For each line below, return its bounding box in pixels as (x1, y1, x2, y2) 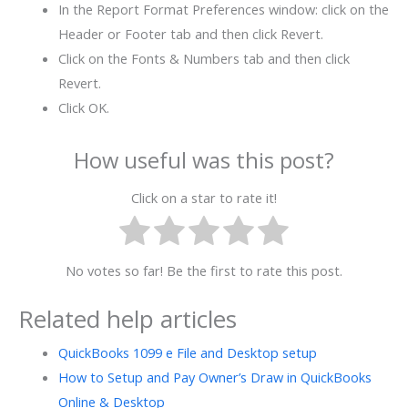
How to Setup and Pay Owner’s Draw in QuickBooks (57, 367, 372, 386)
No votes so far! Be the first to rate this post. (66, 261, 342, 280)
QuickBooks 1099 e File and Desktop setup (57, 342, 317, 362)
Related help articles (18, 301, 237, 335)
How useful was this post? (74, 145, 334, 175)
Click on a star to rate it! (131, 188, 277, 207)
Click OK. (57, 97, 109, 117)
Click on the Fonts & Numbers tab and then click (57, 48, 350, 67)
